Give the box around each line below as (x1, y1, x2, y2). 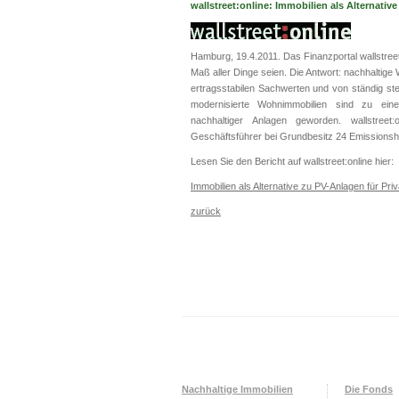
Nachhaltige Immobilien (182, 384, 293, 395)
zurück (191, 206, 221, 216)
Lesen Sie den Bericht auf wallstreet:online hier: (191, 156, 394, 167)
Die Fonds (345, 384, 393, 395)
